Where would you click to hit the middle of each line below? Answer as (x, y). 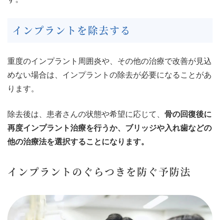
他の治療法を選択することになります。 (78, 141)
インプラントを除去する (72, 30)
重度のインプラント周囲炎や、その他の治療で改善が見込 (110, 61)
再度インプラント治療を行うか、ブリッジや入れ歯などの (110, 128)
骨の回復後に (188, 114)
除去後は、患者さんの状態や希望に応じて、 (86, 114)
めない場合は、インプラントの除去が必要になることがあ (110, 75)
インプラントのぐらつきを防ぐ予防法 (99, 171)
